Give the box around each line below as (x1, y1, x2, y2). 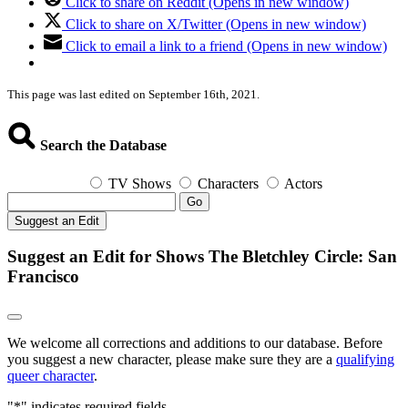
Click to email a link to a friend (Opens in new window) (66, 38, 387, 55)
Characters (198, 175, 259, 191)
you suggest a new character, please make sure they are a (7, 352, 336, 368)
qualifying (336, 352, 394, 368)
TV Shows (108, 175, 171, 191)
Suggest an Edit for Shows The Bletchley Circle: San (7, 247, 397, 267)
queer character (7, 368, 94, 384)
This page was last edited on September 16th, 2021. (7, 87, 260, 102)
